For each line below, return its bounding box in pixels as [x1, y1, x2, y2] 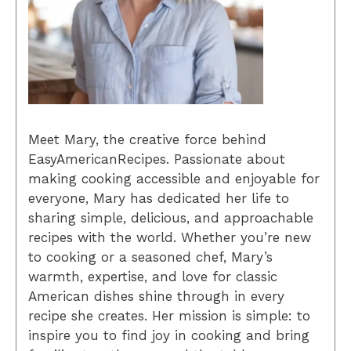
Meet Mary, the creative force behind [28, 131, 266, 147]
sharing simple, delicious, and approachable [28, 209, 313, 226]
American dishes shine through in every [28, 288, 284, 304]
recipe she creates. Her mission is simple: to [28, 307, 310, 324]
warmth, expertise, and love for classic [28, 268, 277, 284]
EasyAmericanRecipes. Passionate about [28, 150, 285, 167]
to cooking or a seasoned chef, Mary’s [28, 248, 273, 265]
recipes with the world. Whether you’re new [28, 229, 311, 245]
